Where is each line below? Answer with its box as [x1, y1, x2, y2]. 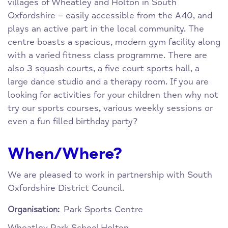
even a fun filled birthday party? [8, 116, 137, 127]
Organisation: [8, 205, 60, 215]
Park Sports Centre [64, 204, 143, 215]
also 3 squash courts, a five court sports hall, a [8, 63, 199, 74]
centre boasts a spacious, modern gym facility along [8, 37, 220, 48]
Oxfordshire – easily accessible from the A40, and [8, 10, 212, 21]
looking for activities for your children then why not [8, 90, 218, 101]
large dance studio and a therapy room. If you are [8, 76, 209, 88]
